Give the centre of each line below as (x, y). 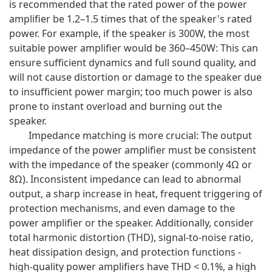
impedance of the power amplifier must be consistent (133, 150)
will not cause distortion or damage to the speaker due (135, 77)
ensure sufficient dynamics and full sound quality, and (133, 62)
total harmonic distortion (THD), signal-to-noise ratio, (131, 237)
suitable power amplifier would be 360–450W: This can (134, 48)
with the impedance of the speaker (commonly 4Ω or (131, 164)
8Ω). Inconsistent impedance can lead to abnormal (125, 179)
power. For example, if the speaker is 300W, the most (129, 33)
